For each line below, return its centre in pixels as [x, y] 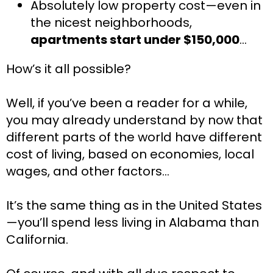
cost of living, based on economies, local [130, 154]
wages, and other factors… [88, 172]
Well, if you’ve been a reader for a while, [127, 103]
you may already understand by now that [134, 120]
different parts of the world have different [134, 137]
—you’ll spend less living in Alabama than [133, 223]
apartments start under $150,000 [135, 40]
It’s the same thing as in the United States [134, 206]
